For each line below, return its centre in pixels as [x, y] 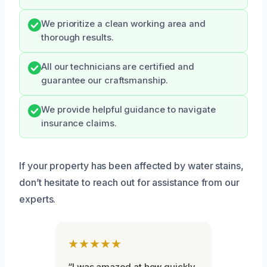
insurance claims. [79, 123]
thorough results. [77, 37]
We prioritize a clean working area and [123, 24]
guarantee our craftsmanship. [105, 80]
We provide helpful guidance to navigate [128, 109]
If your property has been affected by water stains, [131, 165]
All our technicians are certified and [118, 66]
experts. [38, 199]
